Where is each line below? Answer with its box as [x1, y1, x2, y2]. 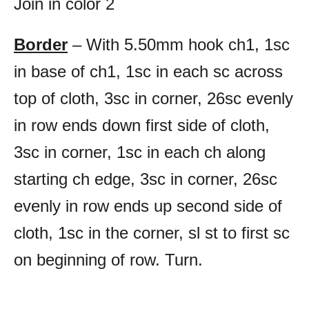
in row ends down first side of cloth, [14, 116, 270, 135]
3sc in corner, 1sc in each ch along [14, 143, 266, 162]
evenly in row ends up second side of [14, 197, 282, 216]
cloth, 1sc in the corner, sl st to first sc [14, 223, 290, 243]
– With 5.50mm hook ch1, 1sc [68, 35, 290, 54]
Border [14, 35, 68, 54]
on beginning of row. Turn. [14, 250, 203, 270]
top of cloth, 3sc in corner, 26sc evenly [14, 89, 293, 108]
